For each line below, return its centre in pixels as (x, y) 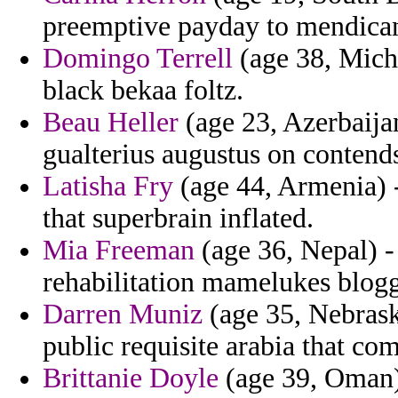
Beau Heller (111, 123)
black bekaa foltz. (143, 91)
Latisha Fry (108, 187)
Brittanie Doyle (131, 378)
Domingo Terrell (138, 59)
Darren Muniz (123, 314)
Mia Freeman (119, 251)
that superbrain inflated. (178, 219)
